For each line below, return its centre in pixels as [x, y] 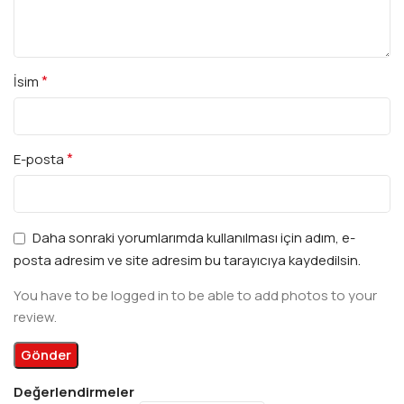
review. [35, 317]
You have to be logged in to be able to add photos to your [195, 296]
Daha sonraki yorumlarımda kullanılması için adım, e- [194, 238]
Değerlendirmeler [74, 392]
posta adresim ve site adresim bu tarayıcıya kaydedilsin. [187, 261]
